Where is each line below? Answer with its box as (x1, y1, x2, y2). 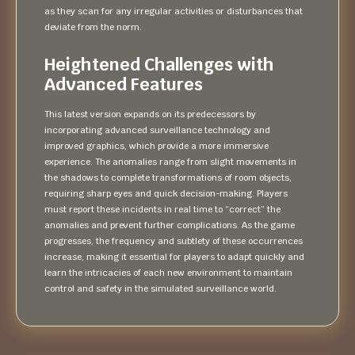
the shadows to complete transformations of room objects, (44, 172, 292, 183)
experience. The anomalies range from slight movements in (44, 156, 296, 167)
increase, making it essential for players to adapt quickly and (44, 251, 304, 262)
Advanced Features (44, 74, 203, 95)
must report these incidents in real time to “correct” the (44, 204, 281, 215)
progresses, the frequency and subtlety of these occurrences (44, 235, 303, 246)
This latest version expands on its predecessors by (44, 109, 256, 120)
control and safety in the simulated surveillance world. (44, 283, 277, 294)
